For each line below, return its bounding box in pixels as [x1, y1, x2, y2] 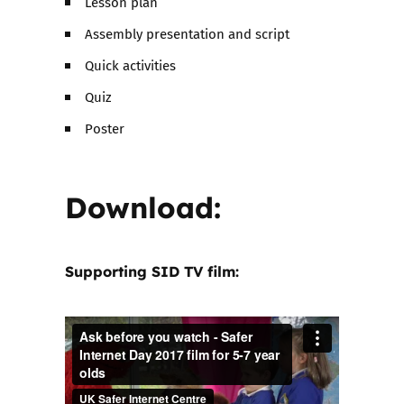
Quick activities [85, 55, 177, 75]
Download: [65, 185, 221, 226]
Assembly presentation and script [85, 23, 290, 43]
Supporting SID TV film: [65, 261, 239, 281]
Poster [85, 118, 125, 138]
